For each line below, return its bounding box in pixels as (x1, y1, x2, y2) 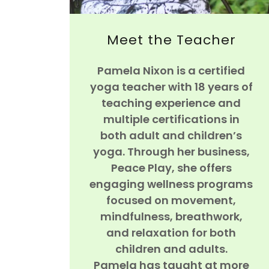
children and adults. (115, 241, 228, 256)
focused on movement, (106, 192, 237, 208)
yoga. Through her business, (92, 144, 250, 159)
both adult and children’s (100, 127, 243, 143)
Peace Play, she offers (110, 160, 232, 175)
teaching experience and (101, 95, 241, 110)
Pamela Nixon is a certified (97, 62, 246, 78)
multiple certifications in (103, 111, 240, 127)
